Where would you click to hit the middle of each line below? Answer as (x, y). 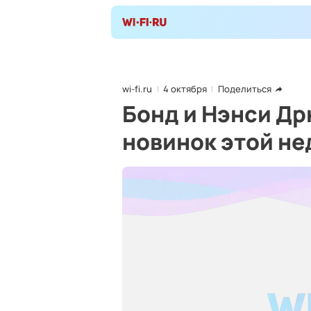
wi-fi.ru (137, 89)
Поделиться (245, 89)
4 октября (185, 89)
